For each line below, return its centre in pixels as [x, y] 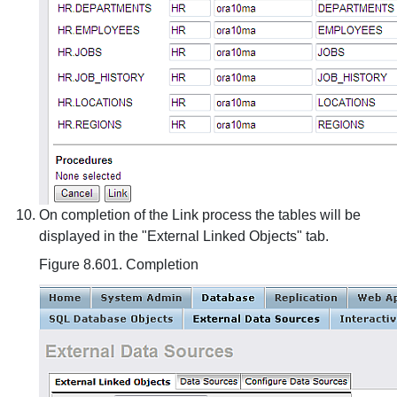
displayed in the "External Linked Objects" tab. [184, 236]
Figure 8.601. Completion [119, 265]
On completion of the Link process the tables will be [200, 215]
